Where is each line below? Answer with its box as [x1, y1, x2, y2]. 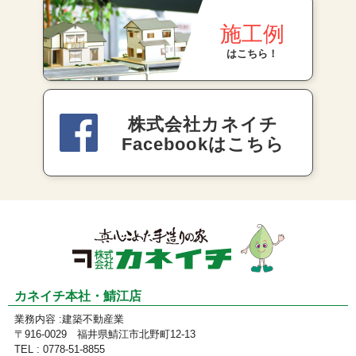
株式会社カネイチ [128, 114, 278, 135]
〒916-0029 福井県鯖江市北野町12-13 [14, 327, 195, 340]
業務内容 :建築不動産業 [14, 312, 124, 325]
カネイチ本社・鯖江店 [14, 288, 141, 303]
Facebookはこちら [121, 134, 285, 155]
